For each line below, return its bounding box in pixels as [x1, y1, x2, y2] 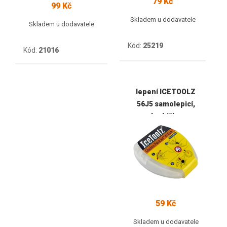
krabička [151, 111, 180, 120]
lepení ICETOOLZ [136, 87, 196, 96]
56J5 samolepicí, [136, 99, 195, 108]
